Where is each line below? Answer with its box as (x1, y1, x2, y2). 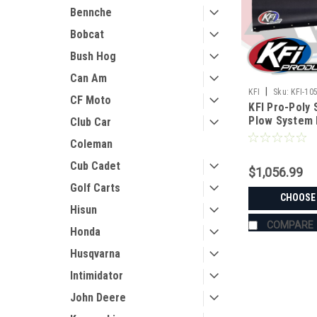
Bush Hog (70, 50, 116, 63)
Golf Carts (70, 181, 120, 195)
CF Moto (70, 93, 111, 107)
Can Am (70, 71, 107, 85)
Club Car (70, 115, 111, 129)
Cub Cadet (70, 159, 120, 173)
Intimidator (70, 269, 123, 282)
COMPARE (267, 219, 314, 231)
